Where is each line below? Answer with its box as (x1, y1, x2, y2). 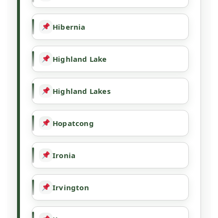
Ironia (53, 150, 76, 161)
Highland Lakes (53, 86, 110, 96)
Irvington (53, 182, 89, 193)
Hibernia (53, 22, 86, 32)
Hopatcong (53, 118, 94, 128)
